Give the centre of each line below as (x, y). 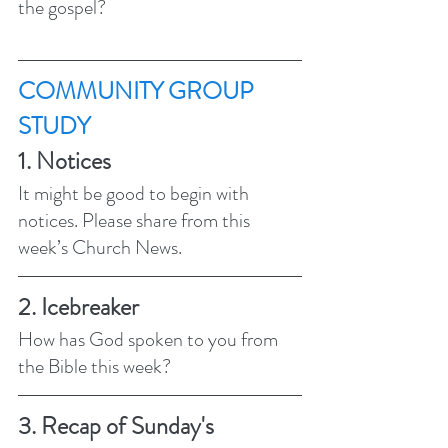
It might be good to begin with (135, 193)
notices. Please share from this (136, 220)
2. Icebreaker (78, 306)
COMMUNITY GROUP (138, 90)
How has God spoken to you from (150, 339)
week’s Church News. (100, 247)
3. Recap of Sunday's (118, 425)
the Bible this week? (96, 366)
